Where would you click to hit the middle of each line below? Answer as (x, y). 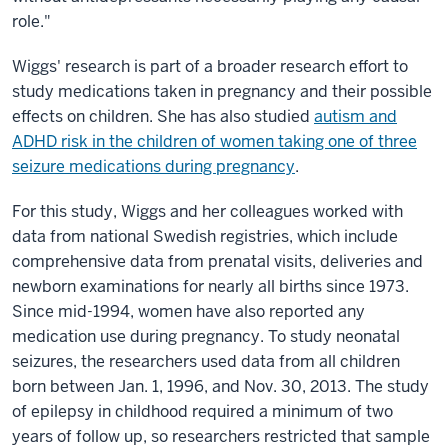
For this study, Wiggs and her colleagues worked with (207, 211)
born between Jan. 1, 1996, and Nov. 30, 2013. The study (220, 386)
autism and (355, 116)
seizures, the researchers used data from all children (206, 361)
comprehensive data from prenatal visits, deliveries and (217, 261)
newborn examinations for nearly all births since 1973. (210, 286)
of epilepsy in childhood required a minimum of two (202, 411)
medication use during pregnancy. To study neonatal (206, 336)
